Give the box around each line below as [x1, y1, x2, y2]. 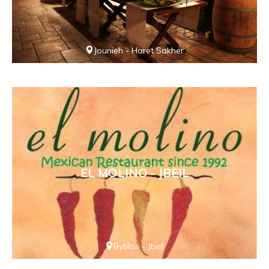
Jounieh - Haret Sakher [94, 45, 184, 56]
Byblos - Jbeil [113, 240, 164, 252]
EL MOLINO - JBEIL [80, 165, 189, 181]
